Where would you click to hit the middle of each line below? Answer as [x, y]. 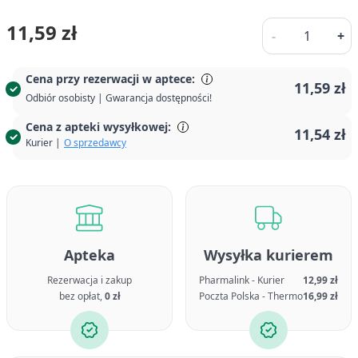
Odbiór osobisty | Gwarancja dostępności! [119, 98]
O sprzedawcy [95, 143]
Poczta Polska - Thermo [251, 296]
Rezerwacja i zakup [89, 280]
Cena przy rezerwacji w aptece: [110, 79]
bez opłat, [82, 296]
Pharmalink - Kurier [242, 280]
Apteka [89, 255]
